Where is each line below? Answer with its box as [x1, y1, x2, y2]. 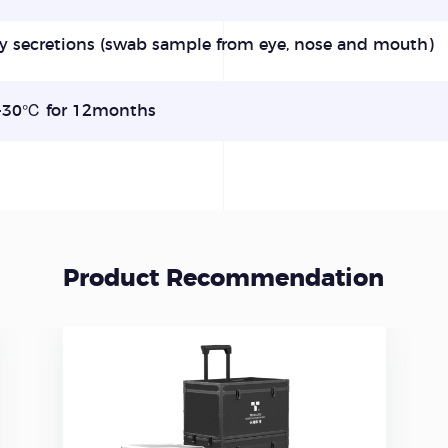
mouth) [372, 37, 434, 53]
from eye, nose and [215, 37, 373, 53]
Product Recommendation [63, 267, 385, 291]
